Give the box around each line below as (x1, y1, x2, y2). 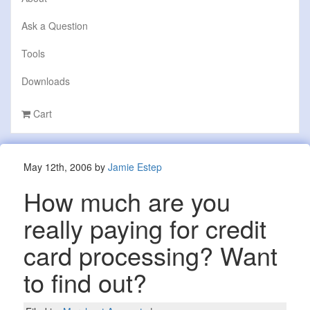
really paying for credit (23, 210, 266, 246)
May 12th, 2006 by (23, 160, 108, 174)
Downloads (21, 73, 70, 88)
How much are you (23, 183, 230, 219)
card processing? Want (23, 237, 277, 273)
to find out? (23, 264, 147, 300)
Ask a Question (21, 18, 88, 33)
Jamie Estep (107, 160, 162, 174)
